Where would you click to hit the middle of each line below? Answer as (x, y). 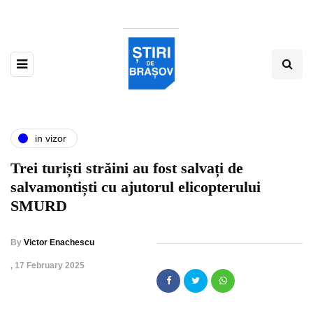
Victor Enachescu (59, 243)
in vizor (51, 138)
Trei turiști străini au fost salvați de (127, 168)
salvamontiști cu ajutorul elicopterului (136, 187)
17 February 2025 (50, 266)
